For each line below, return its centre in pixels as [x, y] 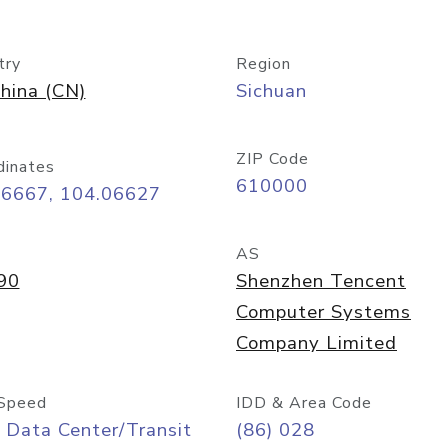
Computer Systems [323, 312]
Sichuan [271, 91]
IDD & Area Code [304, 403]
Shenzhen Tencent [321, 281]
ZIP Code [272, 159]
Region [263, 64]
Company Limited [316, 343]
